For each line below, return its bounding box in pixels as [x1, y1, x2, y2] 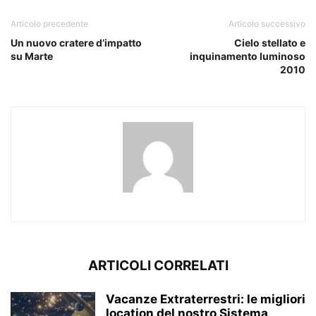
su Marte [11, 50, 53, 63]
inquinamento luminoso [190, 50, 305, 63]
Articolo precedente [11, 18, 88, 30]
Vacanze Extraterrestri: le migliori [106, 292, 305, 307]
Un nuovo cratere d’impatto [11, 37, 142, 49]
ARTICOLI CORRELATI [87, 257, 229, 274]
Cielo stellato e [234, 37, 305, 49]
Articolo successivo [229, 18, 305, 30]
